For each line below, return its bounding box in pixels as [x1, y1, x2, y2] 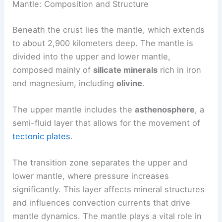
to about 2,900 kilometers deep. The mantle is [12, 38, 194, 48]
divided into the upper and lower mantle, [12, 51, 171, 61]
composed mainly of [12, 64, 94, 75]
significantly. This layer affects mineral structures [12, 184, 205, 195]
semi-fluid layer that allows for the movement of [12, 117, 201, 128]
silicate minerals [93, 64, 158, 75]
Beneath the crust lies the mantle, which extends [12, 24, 205, 35]
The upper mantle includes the [12, 104, 135, 114]
